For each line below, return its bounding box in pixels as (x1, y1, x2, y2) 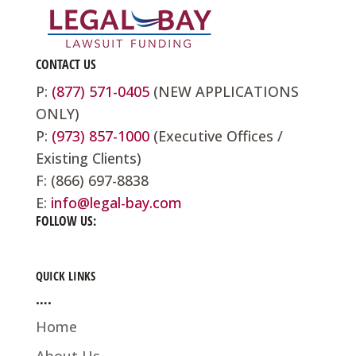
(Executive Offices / (149, 126, 283, 146)
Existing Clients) (35, 149, 141, 168)
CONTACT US (35, 56, 96, 74)
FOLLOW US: (35, 212, 96, 230)
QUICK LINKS (35, 268, 95, 284)
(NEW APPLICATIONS (149, 82, 299, 102)
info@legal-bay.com (50, 193, 182, 213)
